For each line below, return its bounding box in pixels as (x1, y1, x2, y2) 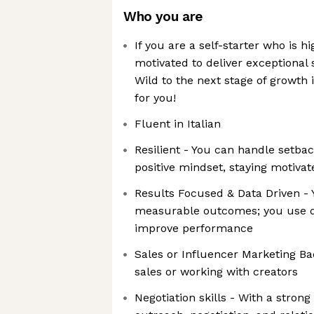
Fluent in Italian (135, 117, 221, 130)
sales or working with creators (135, 265, 298, 278)
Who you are (123, 8, 203, 25)
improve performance (135, 221, 253, 235)
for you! (135, 91, 176, 104)
